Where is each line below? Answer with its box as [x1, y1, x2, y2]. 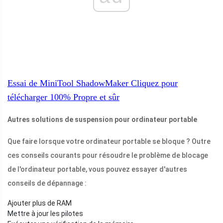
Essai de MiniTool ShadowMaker [7, 78, 128, 89]
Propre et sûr [71, 92, 119, 103]
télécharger [7, 92, 47, 103]
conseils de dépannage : [7, 179, 87, 188]
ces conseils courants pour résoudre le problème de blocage [7, 151, 208, 160]
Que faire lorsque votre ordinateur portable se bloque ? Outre [7, 137, 211, 146]
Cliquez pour [128, 78, 178, 89]
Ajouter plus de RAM [7, 199, 72, 208]
